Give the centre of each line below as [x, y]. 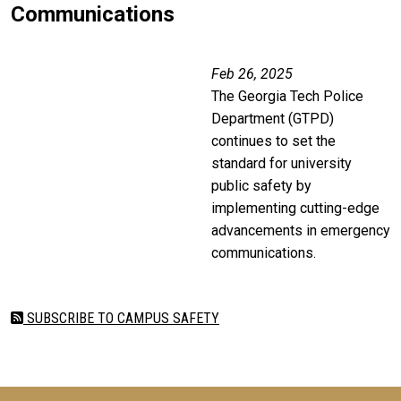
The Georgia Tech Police [287, 97]
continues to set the [273, 141]
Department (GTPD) [273, 119]
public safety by [261, 186]
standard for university [282, 164]
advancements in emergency [301, 231]
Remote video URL [73, 73]
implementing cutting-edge [295, 209]
